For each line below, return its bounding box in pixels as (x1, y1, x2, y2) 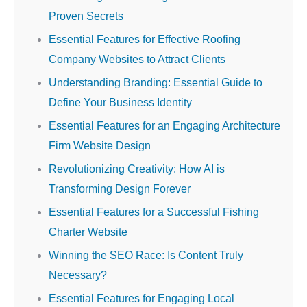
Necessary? (49, 269, 107, 281)
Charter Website (49, 226, 127, 238)
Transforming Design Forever (49, 183, 191, 195)
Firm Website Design (49, 140, 151, 151)
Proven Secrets (49, 10, 123, 22)
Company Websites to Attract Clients (49, 53, 225, 65)
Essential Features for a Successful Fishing (49, 206, 259, 218)
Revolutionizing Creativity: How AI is (49, 163, 225, 175)
